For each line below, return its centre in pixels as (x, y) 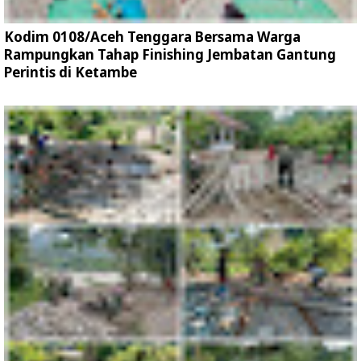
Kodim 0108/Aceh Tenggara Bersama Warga (152, 37)
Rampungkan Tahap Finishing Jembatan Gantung (170, 54)
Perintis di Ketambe (71, 72)
